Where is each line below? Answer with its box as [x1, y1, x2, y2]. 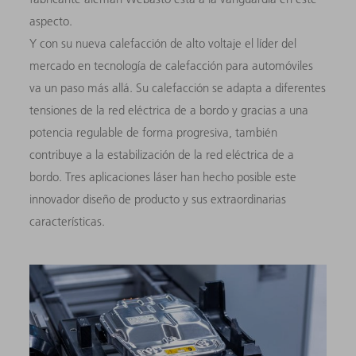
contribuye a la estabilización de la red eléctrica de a [29, 146, 295, 162]
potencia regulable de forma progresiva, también [29, 124, 278, 140]
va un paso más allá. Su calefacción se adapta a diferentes [29, 79, 327, 95]
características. [29, 213, 109, 229]
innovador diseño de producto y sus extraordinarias [29, 191, 287, 207]
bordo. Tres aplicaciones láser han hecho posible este [29, 168, 297, 184]
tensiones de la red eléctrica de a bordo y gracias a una [29, 102, 309, 118]
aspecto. [29, 13, 76, 29]
